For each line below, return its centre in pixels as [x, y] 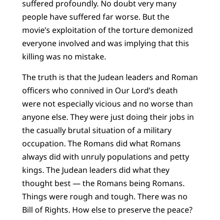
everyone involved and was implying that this [105, 43]
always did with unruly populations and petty [105, 156]
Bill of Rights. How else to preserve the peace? [107, 209]
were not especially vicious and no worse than [107, 103]
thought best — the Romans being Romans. [103, 183]
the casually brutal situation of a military [96, 130]
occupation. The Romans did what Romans [101, 143]
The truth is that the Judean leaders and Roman [110, 77]
